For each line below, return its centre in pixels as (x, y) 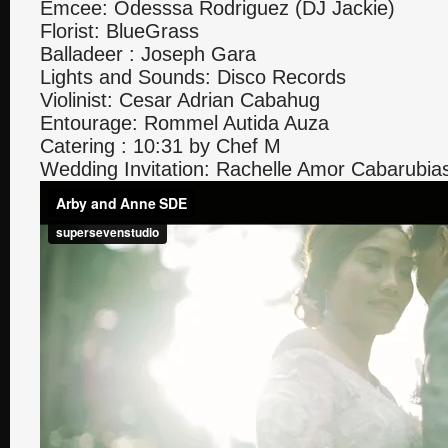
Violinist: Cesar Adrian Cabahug (180, 99)
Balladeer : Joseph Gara (148, 53)
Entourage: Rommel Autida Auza (184, 122)
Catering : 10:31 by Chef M (160, 145)
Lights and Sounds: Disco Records (193, 76)
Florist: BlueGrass (119, 30)
